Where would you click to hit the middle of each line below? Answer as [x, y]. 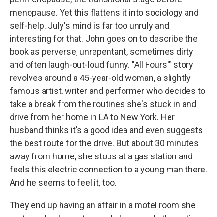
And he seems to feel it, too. [63, 182]
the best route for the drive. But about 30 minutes [104, 143]
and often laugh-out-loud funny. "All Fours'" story [101, 65]
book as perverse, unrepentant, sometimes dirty [101, 52]
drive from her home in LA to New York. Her [92, 117]
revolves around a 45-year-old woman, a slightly [100, 78]
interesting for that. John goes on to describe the [104, 39]
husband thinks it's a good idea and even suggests [106, 130]
